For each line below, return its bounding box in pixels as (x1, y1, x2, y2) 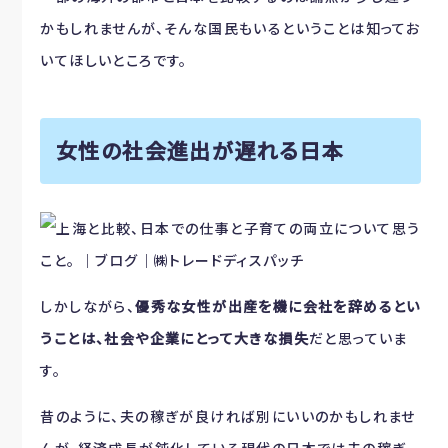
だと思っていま (308, 328, 408, 348)
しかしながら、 (40, 296, 136, 316)
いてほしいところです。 (40, 49, 188, 70)
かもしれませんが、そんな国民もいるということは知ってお (40, 17, 421, 38)
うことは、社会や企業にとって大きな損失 (40, 328, 309, 348)
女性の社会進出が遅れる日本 (56, 135, 345, 166)
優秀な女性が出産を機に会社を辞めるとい (135, 296, 421, 316)
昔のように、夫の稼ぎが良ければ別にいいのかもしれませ (40, 406, 416, 426)
